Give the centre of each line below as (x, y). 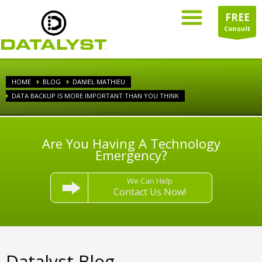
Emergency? (131, 155)
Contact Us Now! (150, 192)
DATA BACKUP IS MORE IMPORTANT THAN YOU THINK (95, 96)
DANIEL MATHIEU (99, 82)
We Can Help (150, 181)
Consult (237, 28)
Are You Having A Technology (131, 143)
